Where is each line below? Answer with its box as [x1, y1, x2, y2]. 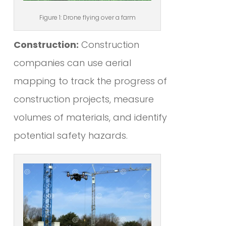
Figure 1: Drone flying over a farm [39, 13, 136, 22]
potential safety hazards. [13, 129, 128, 142]
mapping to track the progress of [13, 74, 167, 87]
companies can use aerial [13, 56, 131, 69]
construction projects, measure [13, 92, 154, 105]
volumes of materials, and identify [13, 110, 167, 124]
